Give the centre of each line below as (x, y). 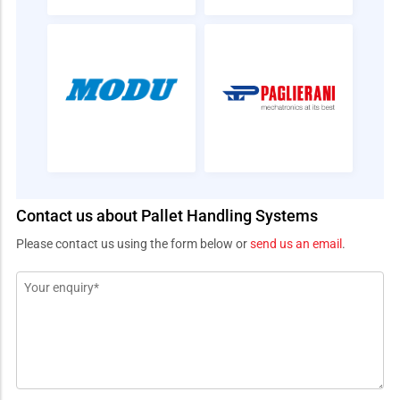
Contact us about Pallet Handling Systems (167, 215)
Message (45, 283)
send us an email (296, 243)
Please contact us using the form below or (133, 243)
